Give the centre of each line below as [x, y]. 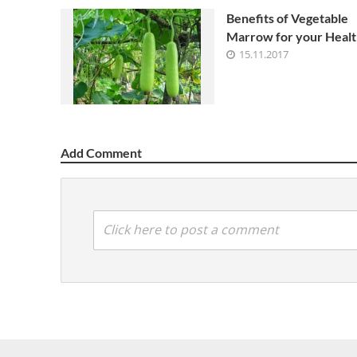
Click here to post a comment [190, 229]
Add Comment [101, 152]
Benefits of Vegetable [287, 18]
